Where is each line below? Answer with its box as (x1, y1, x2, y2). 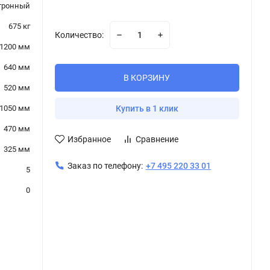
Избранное (67, 134, 111, 144)
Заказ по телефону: (67, 161, 143, 171)
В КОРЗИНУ (124, 73, 171, 83)
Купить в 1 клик (115, 104, 178, 113)
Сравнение (135, 134, 178, 144)
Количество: (54, 30, 104, 40)
